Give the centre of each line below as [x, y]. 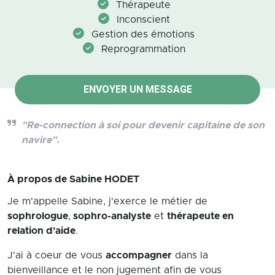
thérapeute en [200, 216]
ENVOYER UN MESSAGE [137, 89]
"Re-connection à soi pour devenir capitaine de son [143, 125]
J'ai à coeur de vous [56, 255]
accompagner [139, 255]
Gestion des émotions [143, 34]
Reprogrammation [143, 49]
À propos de [38, 179]
